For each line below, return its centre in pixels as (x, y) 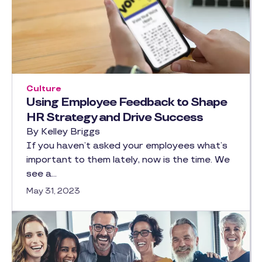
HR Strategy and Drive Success (115, 118)
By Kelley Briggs (63, 132)
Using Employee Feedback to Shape (127, 102)
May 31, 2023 (53, 191)
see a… (42, 174)
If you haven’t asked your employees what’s (127, 146)
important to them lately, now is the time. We (128, 160)
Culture (44, 89)
